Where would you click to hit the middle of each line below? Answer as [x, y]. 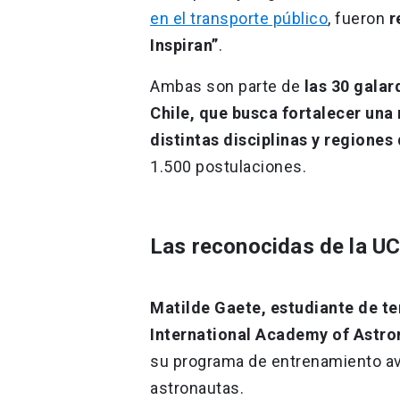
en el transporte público [239, 18]
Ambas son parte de [227, 86]
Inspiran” [184, 45]
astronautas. [197, 387]
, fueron [358, 18]
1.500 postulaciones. [228, 166]
